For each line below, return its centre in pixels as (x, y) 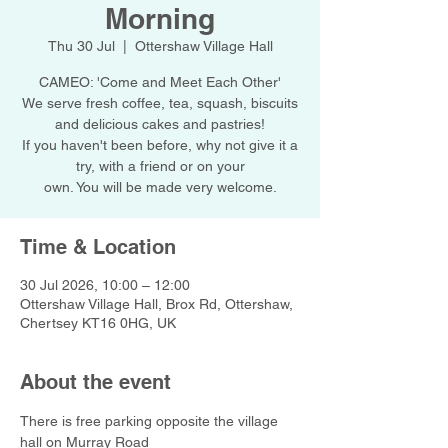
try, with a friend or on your (160, 166)
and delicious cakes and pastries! (160, 124)
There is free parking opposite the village (151, 421)
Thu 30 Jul (81, 46)
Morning (160, 18)
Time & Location (98, 247)
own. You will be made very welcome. (160, 187)
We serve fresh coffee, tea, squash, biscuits (160, 103)
